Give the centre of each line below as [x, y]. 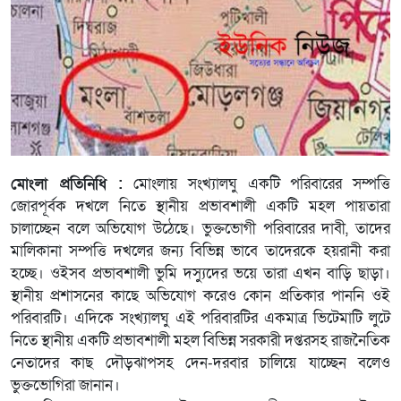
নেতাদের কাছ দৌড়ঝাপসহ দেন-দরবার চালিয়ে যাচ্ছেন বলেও [200, 363]
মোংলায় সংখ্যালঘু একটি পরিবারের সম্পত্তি [257, 184]
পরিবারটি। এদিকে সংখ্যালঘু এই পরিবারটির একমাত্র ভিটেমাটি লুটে [200, 318]
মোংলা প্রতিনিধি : [67, 184]
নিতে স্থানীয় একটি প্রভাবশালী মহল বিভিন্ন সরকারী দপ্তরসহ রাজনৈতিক [200, 341]
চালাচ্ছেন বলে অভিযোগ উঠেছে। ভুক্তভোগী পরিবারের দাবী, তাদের [200, 229]
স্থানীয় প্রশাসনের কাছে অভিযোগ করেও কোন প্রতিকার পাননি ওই [200, 296]
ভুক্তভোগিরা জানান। [65, 385]
